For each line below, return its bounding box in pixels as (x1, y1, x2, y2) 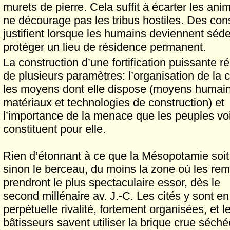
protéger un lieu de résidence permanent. (3, 41, 206, 53)
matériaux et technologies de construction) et (3, 96, 224, 109)
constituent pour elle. (3, 123, 106, 136)
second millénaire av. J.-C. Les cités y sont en (3, 189, 229, 202)
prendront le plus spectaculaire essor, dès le (3, 176, 220, 189)
